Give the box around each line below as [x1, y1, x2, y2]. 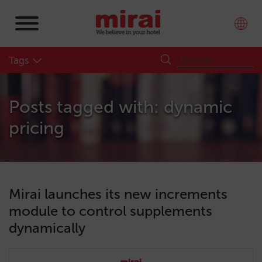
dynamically [9, 219, 85, 236]
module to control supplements [9, 202, 212, 219]
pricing [9, 118, 64, 139]
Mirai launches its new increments [9, 185, 227, 202]
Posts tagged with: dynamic [9, 96, 232, 118]
